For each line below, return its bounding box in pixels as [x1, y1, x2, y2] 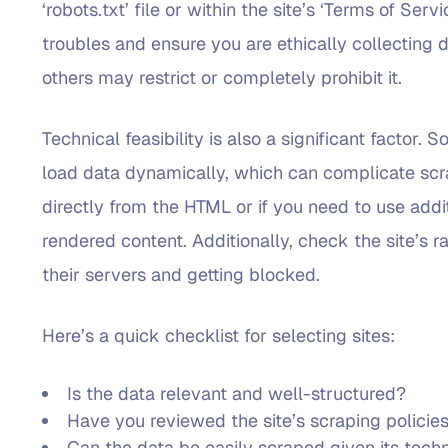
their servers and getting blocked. [42, 262, 321, 286]
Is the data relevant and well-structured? [67, 381, 407, 405]
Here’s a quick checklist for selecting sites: [42, 323, 396, 347]
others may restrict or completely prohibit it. [42, 65, 403, 89]
